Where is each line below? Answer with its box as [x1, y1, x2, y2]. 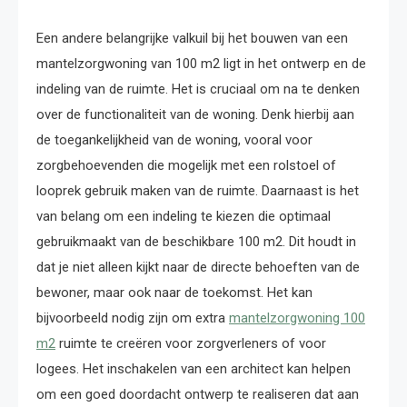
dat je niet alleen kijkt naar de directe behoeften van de [36, 259, 360, 275]
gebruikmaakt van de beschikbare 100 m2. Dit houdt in [36, 233, 356, 250]
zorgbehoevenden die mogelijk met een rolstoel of [36, 157, 336, 174]
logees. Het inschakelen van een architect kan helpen [36, 361, 351, 377]
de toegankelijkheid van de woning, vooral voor [36, 132, 313, 148]
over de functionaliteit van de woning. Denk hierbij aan [36, 106, 354, 123]
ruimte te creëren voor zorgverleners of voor [55, 335, 326, 352]
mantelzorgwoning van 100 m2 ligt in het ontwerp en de [36, 55, 366, 72]
